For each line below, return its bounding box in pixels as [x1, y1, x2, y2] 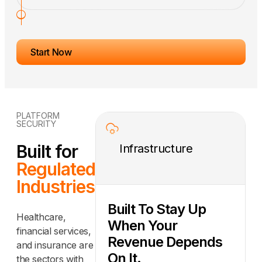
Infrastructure [119, 141, 193, 156]
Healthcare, [16, 211, 66, 223]
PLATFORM [16, 111, 60, 121]
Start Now [30, 46, 72, 58]
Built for [16, 141, 78, 163]
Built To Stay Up [108, 201, 206, 218]
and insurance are [16, 239, 94, 251]
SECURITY [16, 119, 56, 129]
